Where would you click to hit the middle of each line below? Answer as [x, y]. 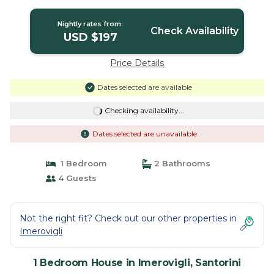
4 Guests [76, 178]
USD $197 [90, 37]
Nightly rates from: [91, 24]
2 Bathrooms [181, 163]
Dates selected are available [144, 87]
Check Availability [194, 31]
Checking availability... [144, 110]
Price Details [137, 63]
